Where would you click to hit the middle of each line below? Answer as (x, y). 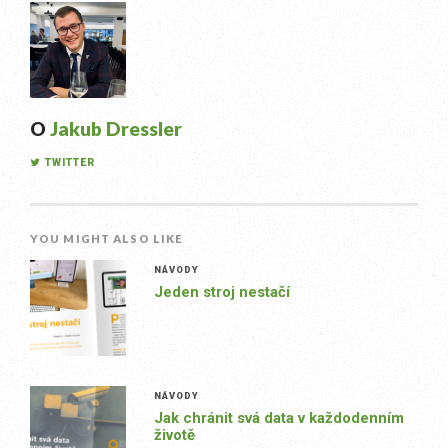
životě (174, 435)
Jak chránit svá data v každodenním (278, 418)
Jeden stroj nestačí (221, 292)
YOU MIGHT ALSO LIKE (107, 238)
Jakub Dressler (116, 128)
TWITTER (70, 162)
